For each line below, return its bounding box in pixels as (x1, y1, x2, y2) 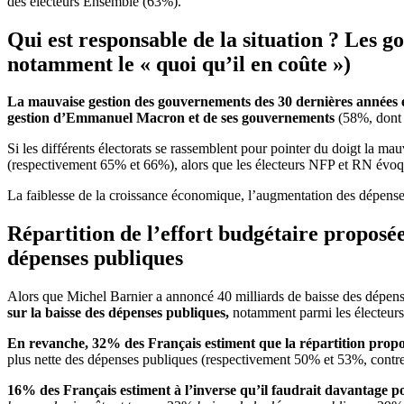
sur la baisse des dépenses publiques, (7, 305, 233, 321)
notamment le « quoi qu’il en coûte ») (7, 51, 351, 76)
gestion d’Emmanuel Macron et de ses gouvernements (7, 110, 338, 126)
